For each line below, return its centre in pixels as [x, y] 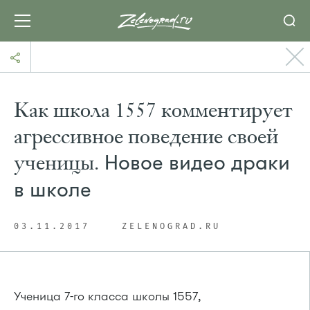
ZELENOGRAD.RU [171, 227]
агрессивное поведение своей [146, 136]
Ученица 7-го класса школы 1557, [108, 296]
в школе [53, 190]
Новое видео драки [194, 163]
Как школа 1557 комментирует [153, 110]
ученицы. [56, 163]
